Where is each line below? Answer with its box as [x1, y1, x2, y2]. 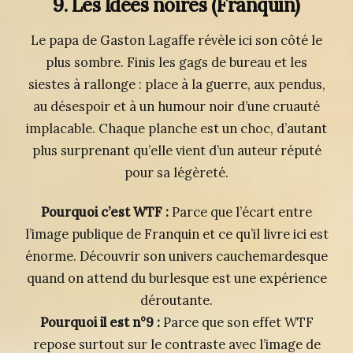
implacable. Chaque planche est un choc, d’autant [26, 120, 327, 136]
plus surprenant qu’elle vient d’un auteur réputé [32, 142, 321, 158]
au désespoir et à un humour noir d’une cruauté [33, 98, 320, 114]
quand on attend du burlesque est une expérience [26, 269, 327, 286]
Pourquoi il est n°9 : [39, 314, 160, 330]
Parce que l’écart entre [169, 203, 312, 220]
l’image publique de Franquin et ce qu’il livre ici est [24, 225, 329, 242]
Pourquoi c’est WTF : [41, 203, 169, 220]
